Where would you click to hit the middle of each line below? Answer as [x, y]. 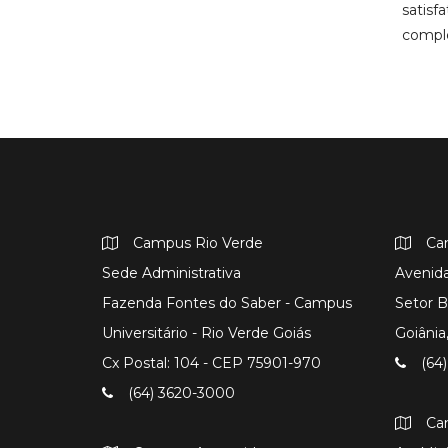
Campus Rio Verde [198, 243]
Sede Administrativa [171, 273]
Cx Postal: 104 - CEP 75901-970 [211, 363]
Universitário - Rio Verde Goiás [206, 333]
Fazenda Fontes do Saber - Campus [227, 303]
